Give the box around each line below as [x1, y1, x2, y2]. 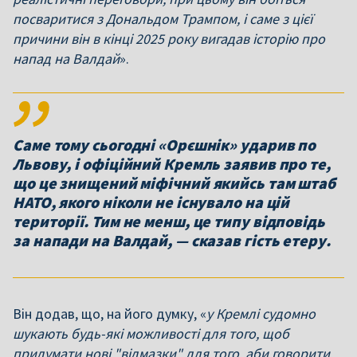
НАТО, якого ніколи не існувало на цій [13, 192, 290, 212]
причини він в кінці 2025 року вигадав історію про [13, 29, 325, 48]
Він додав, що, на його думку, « [13, 304, 206, 323]
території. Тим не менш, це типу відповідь [13, 211, 325, 231]
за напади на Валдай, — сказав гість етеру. [13, 230, 331, 250]
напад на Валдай [13, 49, 120, 68]
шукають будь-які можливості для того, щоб [13, 324, 289, 343]
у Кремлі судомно [206, 304, 316, 323]
